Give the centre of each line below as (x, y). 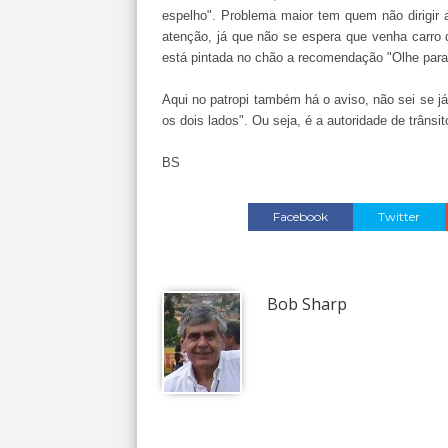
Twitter (399, 216)
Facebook (301, 216)
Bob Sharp (307, 303)
